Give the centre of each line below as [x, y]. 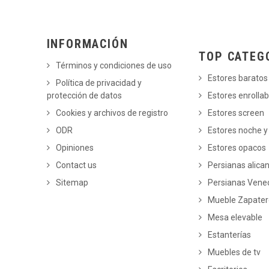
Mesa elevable [235, 217]
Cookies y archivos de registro [112, 113]
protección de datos [84, 95]
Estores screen [236, 113]
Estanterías [230, 234]
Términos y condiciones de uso [113, 65]
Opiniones [74, 147]
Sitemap [72, 182]
